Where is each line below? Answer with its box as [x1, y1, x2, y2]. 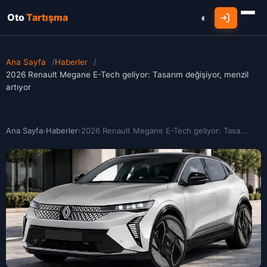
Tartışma [24, 11, 68, 23]
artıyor [6, 82, 31, 92]
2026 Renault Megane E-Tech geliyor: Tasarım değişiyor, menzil [6, 70, 249, 79]
